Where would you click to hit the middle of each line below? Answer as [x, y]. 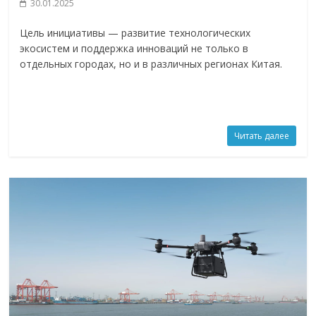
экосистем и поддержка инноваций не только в [134, 48]
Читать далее [261, 135]
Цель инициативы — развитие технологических [135, 32]
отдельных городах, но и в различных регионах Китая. [151, 63]
